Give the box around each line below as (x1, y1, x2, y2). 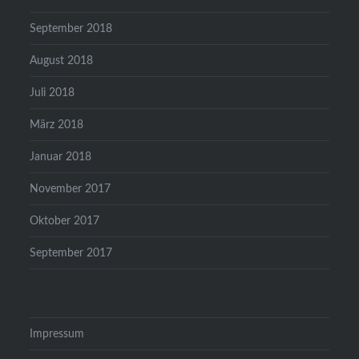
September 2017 (30, 246, 113, 259)
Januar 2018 (30, 150, 92, 163)
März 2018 (30, 118, 84, 131)
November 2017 (30, 182, 111, 195)
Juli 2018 (30, 86, 75, 99)
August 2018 (30, 54, 94, 67)
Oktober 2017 (30, 214, 100, 227)
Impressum (30, 327, 85, 340)
